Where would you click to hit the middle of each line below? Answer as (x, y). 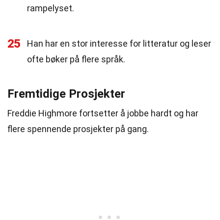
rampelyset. (51, 8)
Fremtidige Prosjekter (66, 94)
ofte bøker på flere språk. (76, 59)
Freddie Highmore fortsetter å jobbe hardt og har (103, 113)
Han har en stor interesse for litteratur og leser (119, 43)
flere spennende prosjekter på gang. (78, 129)
